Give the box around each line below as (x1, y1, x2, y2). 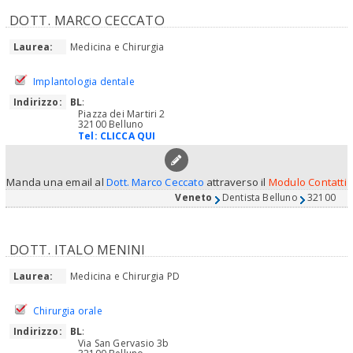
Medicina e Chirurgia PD (70, 269, 180, 284)
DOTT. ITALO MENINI (9, 240, 146, 259)
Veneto (175, 191, 213, 205)
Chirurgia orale (33, 304, 102, 318)
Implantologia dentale (33, 75, 135, 89)
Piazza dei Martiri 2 (78, 107, 165, 121)
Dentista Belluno (219, 191, 300, 205)
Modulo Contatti (268, 175, 347, 190)
